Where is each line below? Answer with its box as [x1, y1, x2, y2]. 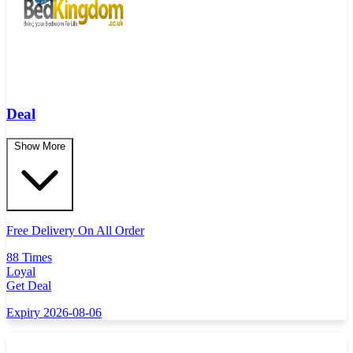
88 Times [6, 251, 52, 265]
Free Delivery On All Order [6, 224, 144, 238]
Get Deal [6, 279, 51, 293]
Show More [14, 140, 65, 153]
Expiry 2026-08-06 [6, 306, 102, 320]
